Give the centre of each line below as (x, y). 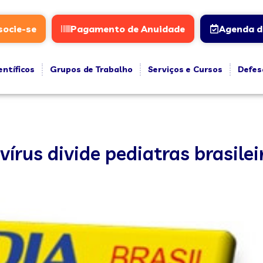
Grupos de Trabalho (91, 69)
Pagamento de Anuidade (127, 29)
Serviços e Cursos (185, 69)
